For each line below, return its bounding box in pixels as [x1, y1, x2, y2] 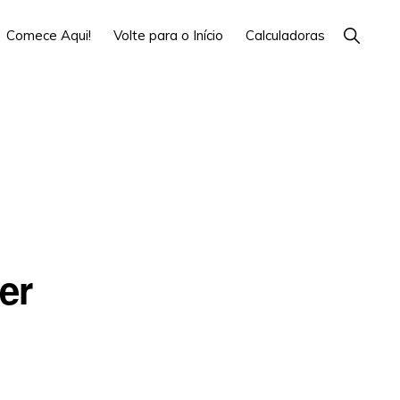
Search [346, 39, 389, 56]
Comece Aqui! [6, 27, 91, 44]
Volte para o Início [113, 27, 223, 44]
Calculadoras [246, 27, 325, 44]
